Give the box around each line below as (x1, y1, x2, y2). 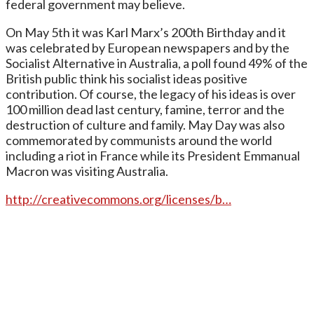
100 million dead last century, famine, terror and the (6, 101, 285, 117)
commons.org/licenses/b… (87, 191, 231, 207)
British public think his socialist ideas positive (6, 70, 247, 86)
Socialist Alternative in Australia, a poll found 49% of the (6, 55, 308, 71)
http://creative (6, 191, 87, 207)
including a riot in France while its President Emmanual (6, 147, 300, 163)
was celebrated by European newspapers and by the (6, 39, 289, 55)
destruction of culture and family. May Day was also (6, 116, 285, 132)
